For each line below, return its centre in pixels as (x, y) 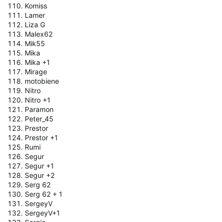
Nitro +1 (38, 100)
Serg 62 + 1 (44, 194)
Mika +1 (37, 62)
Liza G (35, 24)
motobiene (42, 81)
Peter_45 (39, 118)
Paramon (39, 109)
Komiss (36, 5)
